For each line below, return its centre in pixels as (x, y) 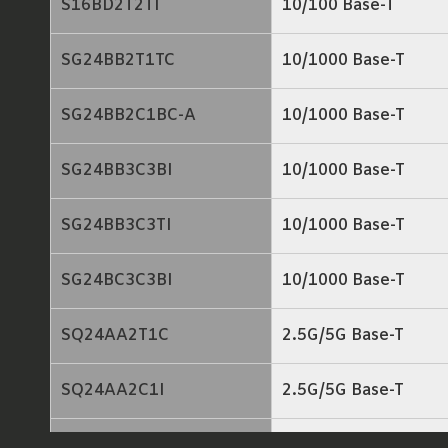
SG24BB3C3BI (117, 170)
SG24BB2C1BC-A (128, 115)
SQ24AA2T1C (115, 335)
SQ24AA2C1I (113, 390)
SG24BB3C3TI (116, 225)
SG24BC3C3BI (117, 280)
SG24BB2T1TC (118, 60)
